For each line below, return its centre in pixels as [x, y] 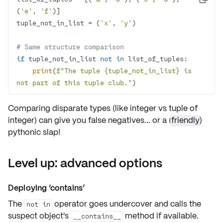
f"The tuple [80, 70]
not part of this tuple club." [74, 82]
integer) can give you [48, 120]
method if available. [161, 216]
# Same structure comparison [70, 47]
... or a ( [158, 120]
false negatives [116, 120]
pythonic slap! [34, 132]
